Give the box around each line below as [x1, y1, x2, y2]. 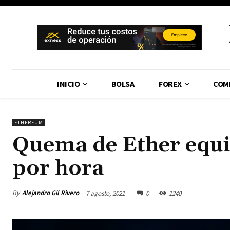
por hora [12, 155, 104, 182]
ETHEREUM [14, 119, 43, 126]
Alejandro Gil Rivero [22, 188, 79, 198]
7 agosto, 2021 [86, 188, 125, 198]
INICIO [57, 79, 80, 89]
